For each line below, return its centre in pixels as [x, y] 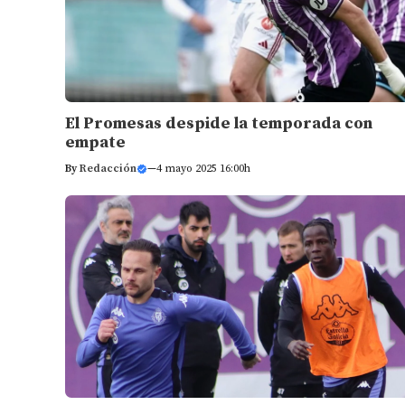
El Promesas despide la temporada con [219, 123]
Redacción [108, 169]
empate [95, 142]
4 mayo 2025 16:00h [203, 169]
